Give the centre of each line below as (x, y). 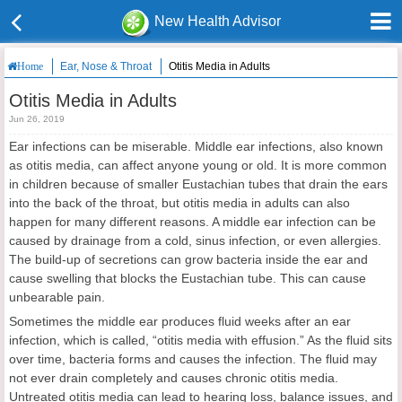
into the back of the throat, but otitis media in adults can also (179, 203)
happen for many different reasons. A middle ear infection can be (192, 222)
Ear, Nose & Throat (106, 66)
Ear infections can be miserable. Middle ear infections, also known (196, 146)
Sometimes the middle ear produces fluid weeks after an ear (180, 321)
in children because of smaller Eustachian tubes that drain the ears (198, 184)
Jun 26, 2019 (37, 119)
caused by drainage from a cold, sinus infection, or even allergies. (195, 240)
